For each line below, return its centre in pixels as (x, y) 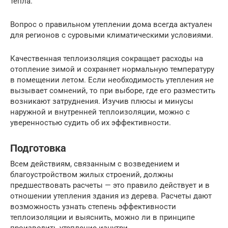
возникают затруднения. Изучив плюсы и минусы (102, 101)
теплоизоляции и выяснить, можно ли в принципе (103, 217)
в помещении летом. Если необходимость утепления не (112, 80)
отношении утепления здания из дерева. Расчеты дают (111, 196)
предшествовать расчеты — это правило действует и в (110, 185)
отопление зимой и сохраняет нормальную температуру (112, 69)
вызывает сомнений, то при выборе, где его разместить (113, 90)
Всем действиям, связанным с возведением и (95, 164)
